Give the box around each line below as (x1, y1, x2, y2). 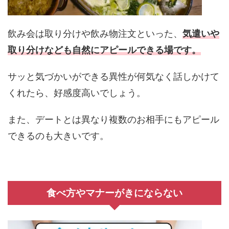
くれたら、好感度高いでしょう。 (8, 87, 146, 99)
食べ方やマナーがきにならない (47, 188, 182, 199)
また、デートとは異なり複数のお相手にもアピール (8, 114, 219, 125)
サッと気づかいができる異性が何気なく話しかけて (8, 71, 219, 82)
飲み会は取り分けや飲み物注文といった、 (8, 28, 182, 39)
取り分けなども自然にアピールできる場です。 (8, 44, 201, 56)
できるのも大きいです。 (8, 130, 109, 142)
